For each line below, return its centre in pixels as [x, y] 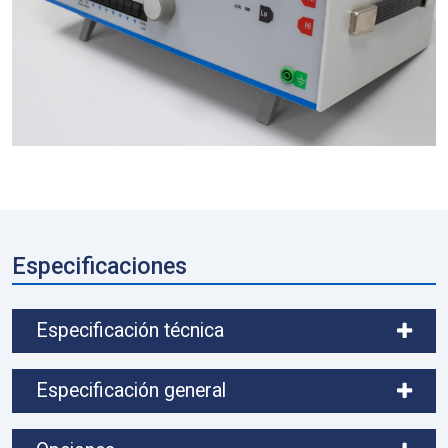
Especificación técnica [130, 330]
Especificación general [131, 390]
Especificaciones [99, 266]
